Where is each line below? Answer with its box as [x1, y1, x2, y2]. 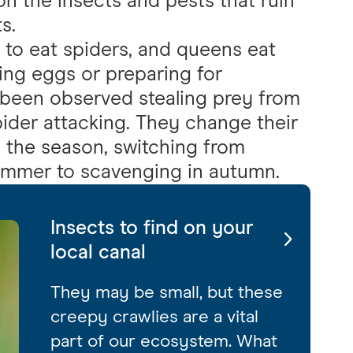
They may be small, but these [50, 283, 283, 302]
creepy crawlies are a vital [50, 307, 258, 326]
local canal [50, 242, 146, 262]
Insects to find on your [50, 217, 254, 238]
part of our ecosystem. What [50, 332, 277, 351]
